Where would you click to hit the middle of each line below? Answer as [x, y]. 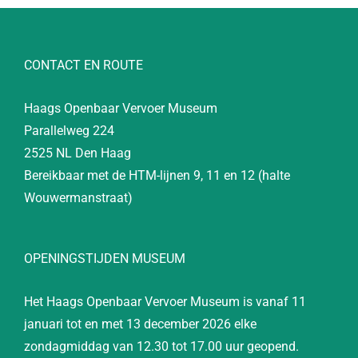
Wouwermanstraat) [78, 198]
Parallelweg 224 [69, 131]
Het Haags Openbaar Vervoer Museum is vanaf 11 [165, 302]
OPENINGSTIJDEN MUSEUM [105, 259]
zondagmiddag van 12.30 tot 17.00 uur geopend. [161, 347]
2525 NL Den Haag [78, 153]
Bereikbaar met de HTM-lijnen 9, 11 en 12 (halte [157, 176]
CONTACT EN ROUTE [84, 66]
